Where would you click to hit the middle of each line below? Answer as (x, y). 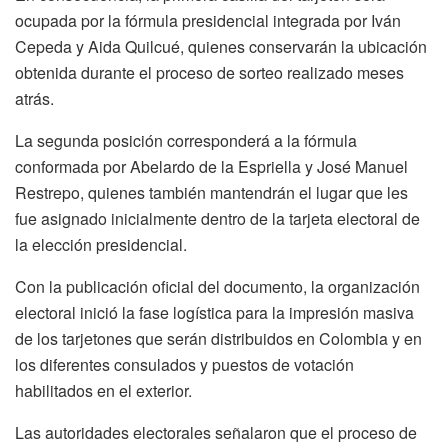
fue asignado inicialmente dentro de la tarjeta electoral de (217, 218)
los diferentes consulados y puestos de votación (184, 364)
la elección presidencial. (101, 244)
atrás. (34, 98)
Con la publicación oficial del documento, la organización (217, 286)
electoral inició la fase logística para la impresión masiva (214, 312)
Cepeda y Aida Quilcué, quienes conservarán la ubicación (221, 46)
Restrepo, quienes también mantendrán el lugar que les (211, 192)
